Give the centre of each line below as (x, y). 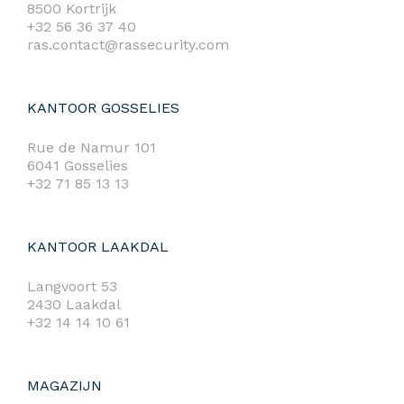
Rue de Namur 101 (92, 148)
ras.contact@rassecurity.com (128, 45)
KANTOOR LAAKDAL (98, 247)
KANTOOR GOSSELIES (103, 108)
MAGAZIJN (64, 386)
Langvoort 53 (72, 287)
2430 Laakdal (74, 305)
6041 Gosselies (78, 166)
